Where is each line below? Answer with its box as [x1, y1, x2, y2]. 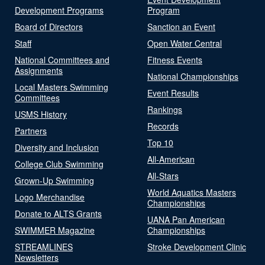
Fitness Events [147, 53, 202, 66]
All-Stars [147, 169, 179, 182]
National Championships [147, 70, 238, 82]
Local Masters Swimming [15, 80, 108, 93]
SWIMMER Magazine [15, 224, 95, 236]
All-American [147, 153, 195, 165]
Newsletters [15, 251, 59, 263]
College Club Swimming [15, 157, 104, 170]
